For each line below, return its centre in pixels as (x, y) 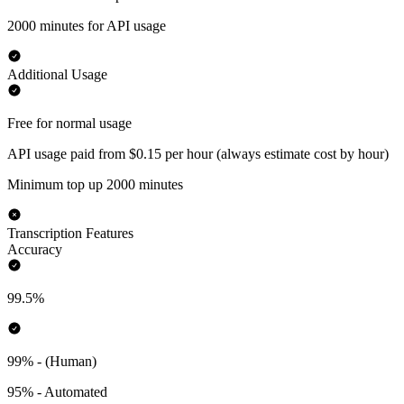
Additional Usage (57, 75)
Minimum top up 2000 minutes (95, 185)
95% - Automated (57, 392)
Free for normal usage (69, 124)
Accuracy (35, 250)
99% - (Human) (52, 362)
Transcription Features (70, 234)
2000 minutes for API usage (87, 26)
